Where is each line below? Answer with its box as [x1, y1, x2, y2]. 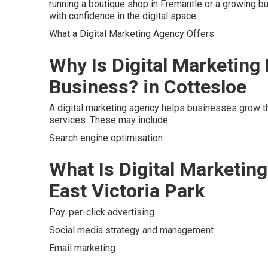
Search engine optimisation [49, 132, 163, 144]
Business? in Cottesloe [49, 75, 246, 98]
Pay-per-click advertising [49, 206, 154, 218]
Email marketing [49, 242, 115, 254]
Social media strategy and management [49, 224, 214, 236]
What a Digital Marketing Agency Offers [49, 28, 214, 39]
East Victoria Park [49, 179, 205, 202]
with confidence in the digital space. [49, 10, 198, 22]
